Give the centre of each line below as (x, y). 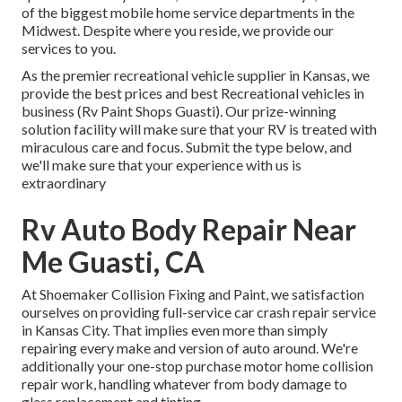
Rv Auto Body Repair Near (189, 230)
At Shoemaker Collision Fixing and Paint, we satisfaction (193, 294)
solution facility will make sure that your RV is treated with (199, 129)
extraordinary (64, 183)
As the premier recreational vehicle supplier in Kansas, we (196, 75)
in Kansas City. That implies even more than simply (175, 330)
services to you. (69, 48)
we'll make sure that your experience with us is (162, 165)
